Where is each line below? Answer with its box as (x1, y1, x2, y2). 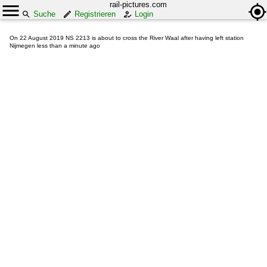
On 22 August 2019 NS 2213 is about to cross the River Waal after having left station (10, 35, 244, 41)
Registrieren (74, 10, 116, 18)
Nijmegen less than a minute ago (10, 42, 100, 49)
